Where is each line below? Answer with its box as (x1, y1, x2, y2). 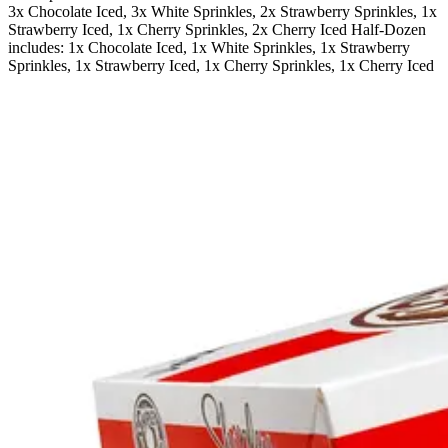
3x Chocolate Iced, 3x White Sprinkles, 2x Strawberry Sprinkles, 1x (8, 3, 437, 21)
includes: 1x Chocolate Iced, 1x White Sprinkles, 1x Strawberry (8, 39, 410, 57)
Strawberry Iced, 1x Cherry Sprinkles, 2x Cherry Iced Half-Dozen (8, 21, 426, 39)
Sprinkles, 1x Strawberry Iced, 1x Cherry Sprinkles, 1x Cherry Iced (8, 57, 434, 75)
